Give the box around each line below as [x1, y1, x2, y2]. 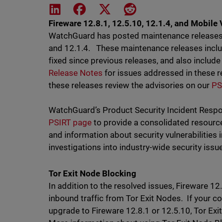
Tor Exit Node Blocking [48, 168, 136, 178]
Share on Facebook [87, 3, 155, 13]
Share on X [112, 3, 151, 13]
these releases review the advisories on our [48, 80, 212, 90]
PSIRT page [48, 117, 92, 127]
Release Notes [48, 68, 103, 78]
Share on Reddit [135, 3, 191, 13]
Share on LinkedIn [62, 3, 125, 13]
